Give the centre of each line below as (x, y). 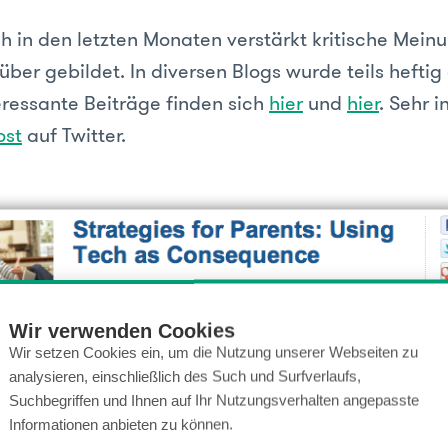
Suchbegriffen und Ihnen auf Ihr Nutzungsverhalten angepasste (214, 400)
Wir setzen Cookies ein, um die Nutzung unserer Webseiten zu (213, 352)
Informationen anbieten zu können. (121, 424)
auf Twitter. (74, 134)
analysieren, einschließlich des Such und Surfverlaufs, (185, 376)
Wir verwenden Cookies (122, 330)
